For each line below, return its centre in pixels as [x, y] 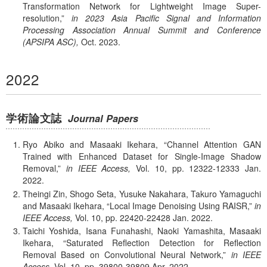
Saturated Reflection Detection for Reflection [164, 243]
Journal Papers [103, 118]
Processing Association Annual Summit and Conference [142, 30]
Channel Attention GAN [214, 144]
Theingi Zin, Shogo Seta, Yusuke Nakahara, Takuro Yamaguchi [142, 193]
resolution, [42, 18]
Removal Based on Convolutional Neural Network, [123, 255]
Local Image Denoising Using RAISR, [179, 205]
